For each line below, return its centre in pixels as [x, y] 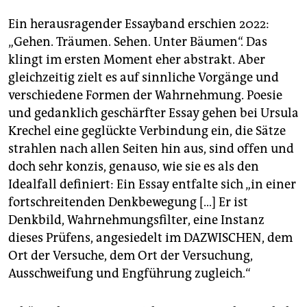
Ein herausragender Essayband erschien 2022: [139, 24]
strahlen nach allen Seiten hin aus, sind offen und [151, 149]
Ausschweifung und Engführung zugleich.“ [130, 274]
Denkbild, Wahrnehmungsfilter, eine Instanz [136, 220]
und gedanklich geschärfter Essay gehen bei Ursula [153, 113]
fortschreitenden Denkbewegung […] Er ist [128, 202]
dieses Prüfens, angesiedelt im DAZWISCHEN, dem [150, 238]
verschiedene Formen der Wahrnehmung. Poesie [145, 96]
